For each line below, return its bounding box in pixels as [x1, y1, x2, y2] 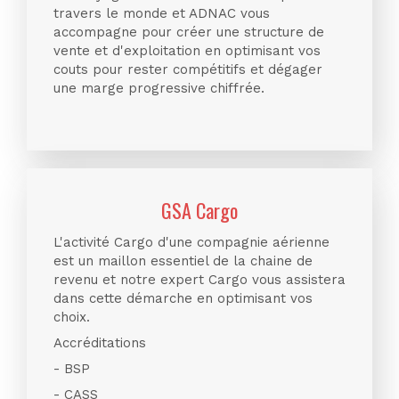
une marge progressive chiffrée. [53, 80, 265, 96]
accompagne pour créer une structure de [53, 24, 324, 40]
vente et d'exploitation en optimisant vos [53, 43, 321, 59]
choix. [53, 309, 90, 325]
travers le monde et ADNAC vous [53, 5, 270, 21]
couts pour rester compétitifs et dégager [53, 61, 322, 77]
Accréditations [53, 335, 146, 351]
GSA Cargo [161, 196, 238, 224]
